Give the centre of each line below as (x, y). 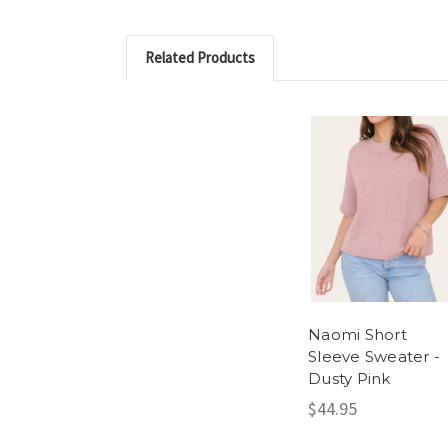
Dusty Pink (349, 379)
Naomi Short (357, 335)
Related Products (200, 57)
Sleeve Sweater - (374, 357)
